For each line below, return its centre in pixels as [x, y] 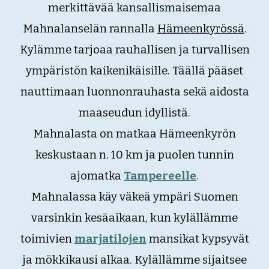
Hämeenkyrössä [201, 29]
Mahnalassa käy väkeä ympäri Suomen [134, 197]
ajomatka [96, 176]
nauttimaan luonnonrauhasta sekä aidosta [134, 92]
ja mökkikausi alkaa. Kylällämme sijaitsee [134, 260]
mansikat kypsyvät [199, 239]
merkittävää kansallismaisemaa [134, 8]
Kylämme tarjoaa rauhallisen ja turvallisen [134, 50]
